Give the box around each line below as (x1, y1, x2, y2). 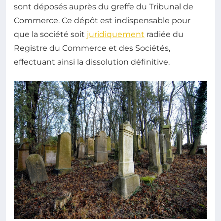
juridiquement (87, 30, 145, 39)
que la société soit (14, 30, 87, 39)
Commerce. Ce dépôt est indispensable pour (14, 16, 190, 26)
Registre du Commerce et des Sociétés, (14, 43, 170, 53)
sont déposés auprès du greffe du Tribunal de (14, 2, 193, 12)
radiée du (145, 30, 184, 39)
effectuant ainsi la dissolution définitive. (14, 57, 170, 67)
